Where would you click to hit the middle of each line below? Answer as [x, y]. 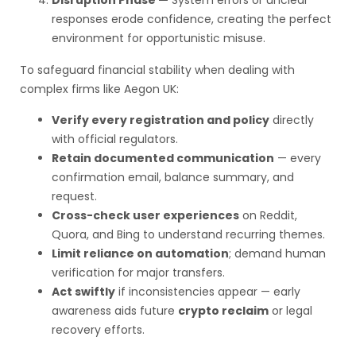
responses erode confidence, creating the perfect [192, 19]
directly [292, 120]
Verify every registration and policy [161, 120]
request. [74, 196]
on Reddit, [268, 215]
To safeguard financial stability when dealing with [157, 70]
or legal [290, 311]
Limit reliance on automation [140, 253]
